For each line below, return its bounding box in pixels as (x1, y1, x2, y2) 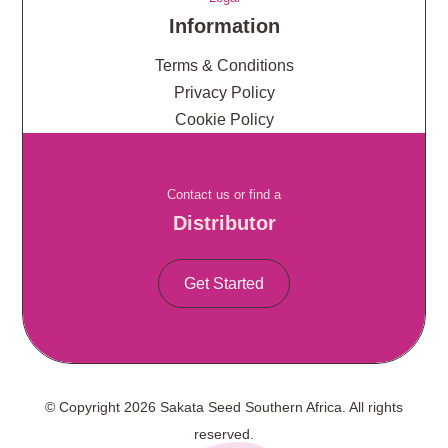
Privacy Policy (173, 84, 275, 102)
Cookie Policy (174, 111, 274, 129)
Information (168, 15, 280, 38)
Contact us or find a (167, 187, 281, 203)
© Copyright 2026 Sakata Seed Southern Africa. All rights (44, 399, 403, 416)
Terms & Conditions (154, 57, 294, 75)
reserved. (193, 426, 254, 443)
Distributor (172, 212, 276, 235)
